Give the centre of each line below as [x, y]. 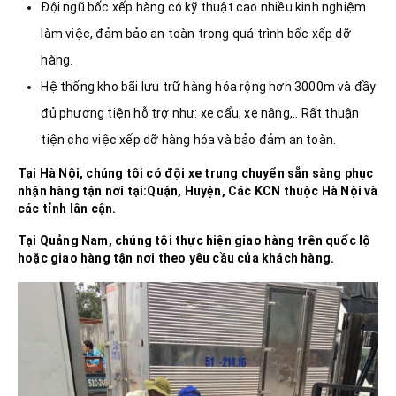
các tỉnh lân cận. [67, 209]
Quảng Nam [74, 241]
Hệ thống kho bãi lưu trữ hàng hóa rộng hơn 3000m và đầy [209, 86]
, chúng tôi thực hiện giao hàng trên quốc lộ [240, 241]
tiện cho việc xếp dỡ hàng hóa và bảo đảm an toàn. [189, 139]
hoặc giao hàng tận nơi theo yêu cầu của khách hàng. [176, 259]
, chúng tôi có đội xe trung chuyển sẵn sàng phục [227, 174]
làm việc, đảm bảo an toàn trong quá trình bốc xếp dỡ [196, 33]
